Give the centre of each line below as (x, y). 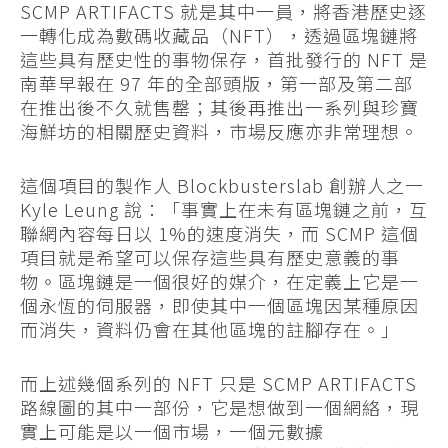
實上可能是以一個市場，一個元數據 (172, 431)
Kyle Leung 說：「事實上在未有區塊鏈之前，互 (224, 209)
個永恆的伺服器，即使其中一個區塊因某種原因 (219, 305)
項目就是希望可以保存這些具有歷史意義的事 (210, 257)
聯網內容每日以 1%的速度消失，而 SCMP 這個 (219, 233)
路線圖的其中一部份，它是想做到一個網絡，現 (219, 407)
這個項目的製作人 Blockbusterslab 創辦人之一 (222, 185)
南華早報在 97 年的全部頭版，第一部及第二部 (216, 83)
